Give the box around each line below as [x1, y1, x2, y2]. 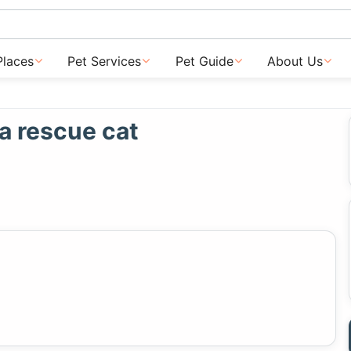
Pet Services [67, 53, 142, 69]
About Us [266, 53, 323, 69]
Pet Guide [175, 53, 233, 69]
